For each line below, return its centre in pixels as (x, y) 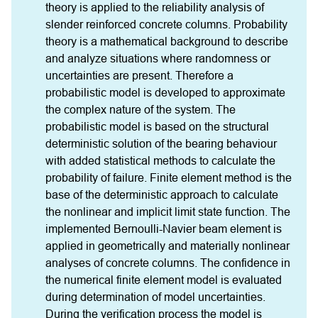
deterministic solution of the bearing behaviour (161, 144)
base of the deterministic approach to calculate (162, 195)
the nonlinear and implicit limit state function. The (168, 212)
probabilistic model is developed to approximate (165, 93)
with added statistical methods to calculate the (160, 161)
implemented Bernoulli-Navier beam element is (164, 229)
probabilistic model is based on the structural (157, 127)
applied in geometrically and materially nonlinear (168, 246)
